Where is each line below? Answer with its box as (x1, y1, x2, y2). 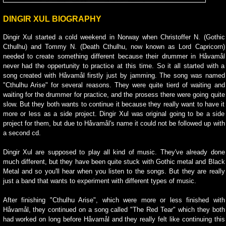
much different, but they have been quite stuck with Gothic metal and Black (3, 158, 225, 165)
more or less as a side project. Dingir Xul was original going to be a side (3, 110, 225, 118)
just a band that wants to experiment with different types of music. (3, 177, 196, 185)
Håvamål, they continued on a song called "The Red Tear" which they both (3, 206, 225, 213)
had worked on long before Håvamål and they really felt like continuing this (3, 215, 225, 223)
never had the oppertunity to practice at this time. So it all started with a (3, 62, 225, 70)
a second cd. (3, 129, 41, 137)
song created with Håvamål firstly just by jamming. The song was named (3, 72, 225, 79)
